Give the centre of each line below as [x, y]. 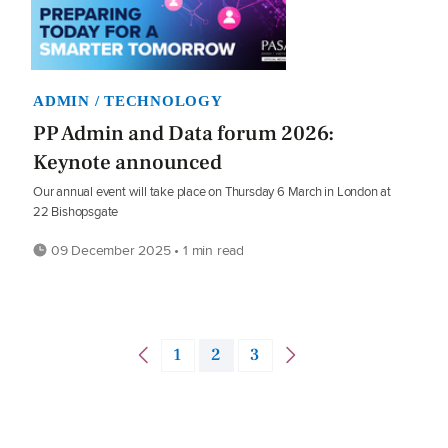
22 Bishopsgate [76, 212]
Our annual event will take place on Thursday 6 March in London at [212, 192]
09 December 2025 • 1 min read [145, 250]
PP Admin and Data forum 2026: [184, 134]
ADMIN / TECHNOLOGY [128, 101]
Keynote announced [127, 163]
